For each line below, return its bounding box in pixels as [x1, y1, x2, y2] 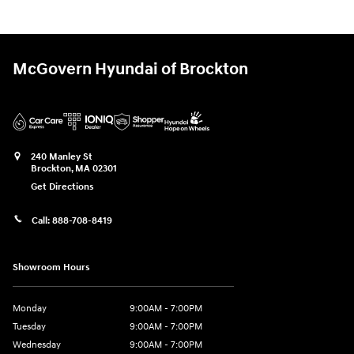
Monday [13, 302, 47, 314]
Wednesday [13, 338, 61, 351]
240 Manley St [31, 150, 92, 163]
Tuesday [13, 320, 46, 333]
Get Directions [31, 180, 94, 193]
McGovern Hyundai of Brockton [13, 58, 248, 80]
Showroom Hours [13, 261, 90, 273]
